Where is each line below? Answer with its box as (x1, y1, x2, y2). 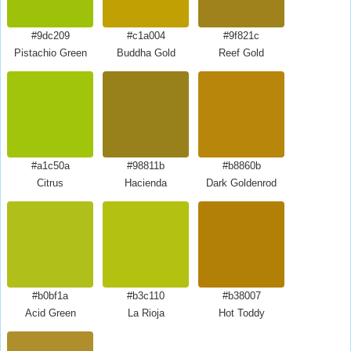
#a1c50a (31, 160, 70, 172)
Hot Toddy (218, 307, 265, 319)
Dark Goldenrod (206, 177, 277, 189)
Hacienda (125, 177, 167, 189)
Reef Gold (219, 47, 264, 59)
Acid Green (24, 307, 76, 319)
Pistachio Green (13, 47, 87, 59)
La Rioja (127, 307, 165, 319)
